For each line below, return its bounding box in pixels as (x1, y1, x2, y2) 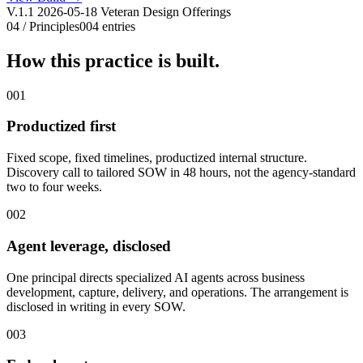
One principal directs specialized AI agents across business (6, 270, 305, 284)
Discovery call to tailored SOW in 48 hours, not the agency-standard (6, 165, 356, 180)
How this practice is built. (6, 49, 220, 71)
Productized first (6, 117, 116, 135)
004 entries (79, 19, 135, 33)
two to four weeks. (6, 180, 102, 194)
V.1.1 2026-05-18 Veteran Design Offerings (6, 4, 231, 19)
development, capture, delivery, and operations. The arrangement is (6, 284, 348, 299)
